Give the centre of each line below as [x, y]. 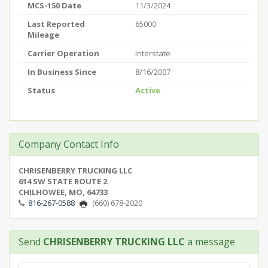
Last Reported [56, 24]
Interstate [153, 53]
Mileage [43, 35]
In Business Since [62, 72]
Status [41, 90]
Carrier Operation [63, 53]
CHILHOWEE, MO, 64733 [63, 192]
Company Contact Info [69, 144]
